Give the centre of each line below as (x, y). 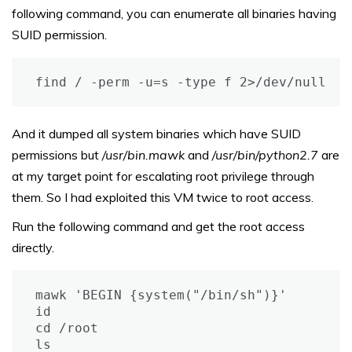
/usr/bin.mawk (143, 155)
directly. (33, 248)
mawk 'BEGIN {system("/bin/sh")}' (161, 295)
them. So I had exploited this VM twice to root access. (163, 198)
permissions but (57, 155)
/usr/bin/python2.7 (265, 155)
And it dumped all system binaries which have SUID (156, 134)
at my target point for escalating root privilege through (163, 176)
